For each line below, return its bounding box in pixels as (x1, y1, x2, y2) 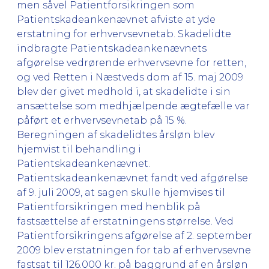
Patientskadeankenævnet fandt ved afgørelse (17, 172, 248, 184)
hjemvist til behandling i (17, 143, 141, 155)
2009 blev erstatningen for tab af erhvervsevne (17, 244, 251, 256)
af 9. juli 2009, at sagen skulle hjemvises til (17, 186, 225, 198)
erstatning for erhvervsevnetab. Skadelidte (17, 28, 231, 40)
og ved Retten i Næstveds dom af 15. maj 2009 (17, 71, 243, 83)
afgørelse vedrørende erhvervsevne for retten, (17, 56, 246, 68)
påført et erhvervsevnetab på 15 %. (17, 114, 187, 126)
